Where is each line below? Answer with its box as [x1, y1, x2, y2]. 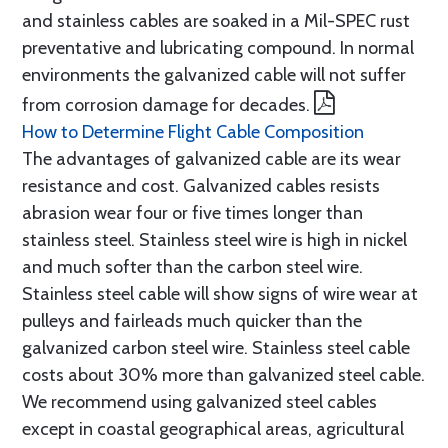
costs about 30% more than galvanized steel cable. [22, 363, 425, 386]
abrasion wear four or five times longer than [22, 201, 363, 224]
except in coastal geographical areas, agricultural [22, 417, 404, 440]
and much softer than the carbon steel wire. [22, 255, 363, 278]
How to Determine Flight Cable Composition [22, 120, 364, 143]
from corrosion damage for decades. [22, 93, 314, 116]
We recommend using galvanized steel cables [22, 390, 377, 413]
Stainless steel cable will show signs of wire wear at [22, 282, 418, 305]
